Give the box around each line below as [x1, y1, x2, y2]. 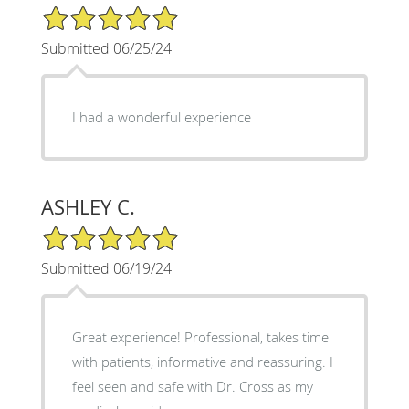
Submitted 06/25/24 [40, 37, 172, 58]
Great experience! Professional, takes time [71, 327, 329, 346]
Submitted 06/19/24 [40, 257, 172, 278]
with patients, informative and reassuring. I [71, 351, 333, 371]
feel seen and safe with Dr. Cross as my [71, 376, 313, 395]
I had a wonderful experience [71, 107, 251, 126]
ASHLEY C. [40, 193, 135, 220]
